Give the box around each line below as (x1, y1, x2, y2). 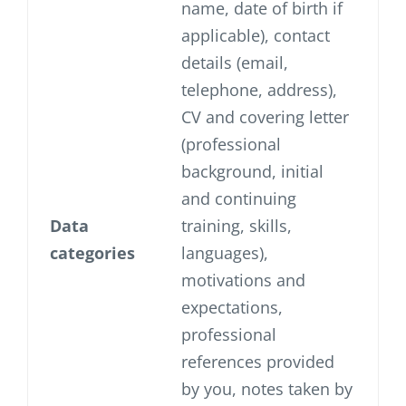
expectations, (181, 296, 283, 319)
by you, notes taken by (181, 378, 353, 401)
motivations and (181, 269, 305, 292)
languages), (181, 242, 268, 265)
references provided (181, 351, 334, 373)
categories (50, 242, 135, 265)
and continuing (181, 188, 296, 210)
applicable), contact (181, 24, 330, 47)
